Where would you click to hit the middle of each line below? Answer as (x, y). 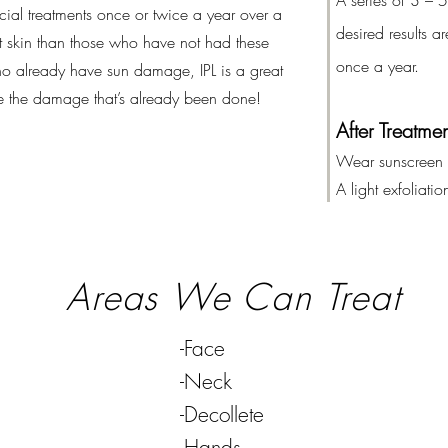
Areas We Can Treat (234, 297)
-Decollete (222, 414)
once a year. (377, 66)
